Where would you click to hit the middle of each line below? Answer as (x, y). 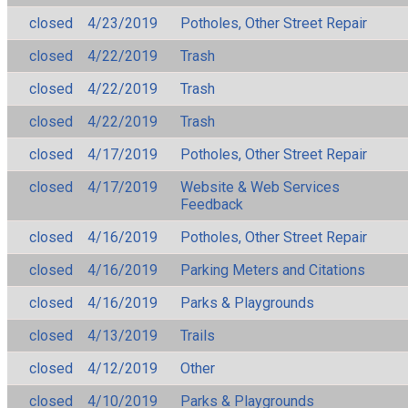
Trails (198, 335)
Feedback (212, 204)
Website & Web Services (260, 187)
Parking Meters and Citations (273, 270)
